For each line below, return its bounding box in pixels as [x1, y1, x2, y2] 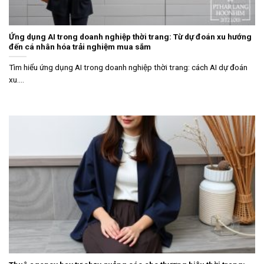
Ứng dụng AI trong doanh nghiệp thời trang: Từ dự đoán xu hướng [9, 32, 252, 42]
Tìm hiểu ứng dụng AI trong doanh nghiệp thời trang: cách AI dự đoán [9, 62, 247, 72]
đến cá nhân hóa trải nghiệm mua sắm [9, 42, 151, 52]
